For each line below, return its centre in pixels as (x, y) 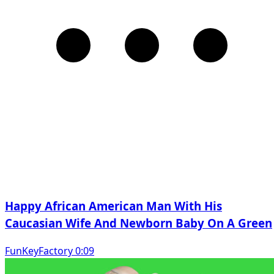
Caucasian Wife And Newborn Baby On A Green (139, 223)
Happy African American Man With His (113, 206)
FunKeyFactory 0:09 (50, 250)
